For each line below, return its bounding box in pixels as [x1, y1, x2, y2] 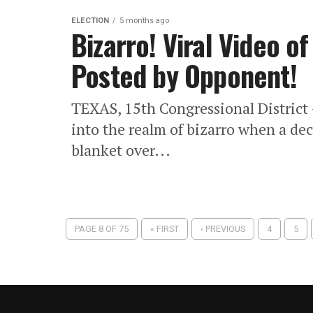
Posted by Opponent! [71, 54, 297, 96]
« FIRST [150, 224, 179, 234]
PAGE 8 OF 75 [74, 224, 129, 234]
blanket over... [71, 140, 170, 160]
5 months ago [119, 16, 169, 25]
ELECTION [71, 16, 109, 25]
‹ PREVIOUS [200, 224, 245, 234]
